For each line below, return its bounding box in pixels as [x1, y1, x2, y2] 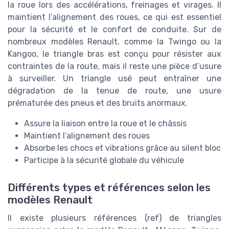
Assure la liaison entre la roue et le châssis [24, 119, 187, 129]
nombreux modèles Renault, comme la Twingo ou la [8, 37, 221, 47]
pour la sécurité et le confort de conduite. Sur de [8, 25, 221, 35]
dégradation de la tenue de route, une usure [8, 86, 221, 96]
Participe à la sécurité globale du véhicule [24, 155, 184, 166]
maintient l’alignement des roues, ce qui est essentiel [8, 12, 221, 22]
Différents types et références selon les [8, 181, 211, 194]
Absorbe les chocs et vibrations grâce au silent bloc [24, 143, 221, 153]
